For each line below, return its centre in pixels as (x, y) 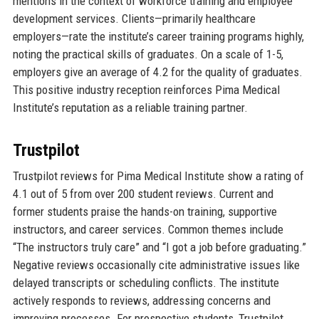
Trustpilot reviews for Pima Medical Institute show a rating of (158, 176)
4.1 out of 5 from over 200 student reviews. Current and (143, 193)
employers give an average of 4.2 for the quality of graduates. (157, 72)
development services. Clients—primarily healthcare (134, 18)
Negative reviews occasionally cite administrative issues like (156, 265)
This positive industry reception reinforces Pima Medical (146, 89)
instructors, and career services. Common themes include (148, 229)
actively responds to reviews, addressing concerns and (141, 300)
